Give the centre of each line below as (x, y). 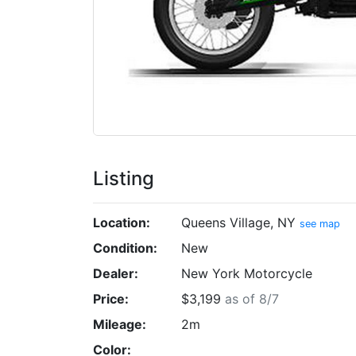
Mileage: (120, 324)
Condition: (125, 248)
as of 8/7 (252, 298)
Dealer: (116, 273)
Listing (124, 178)
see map (319, 223)
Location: (122, 222)
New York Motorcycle (246, 273)
